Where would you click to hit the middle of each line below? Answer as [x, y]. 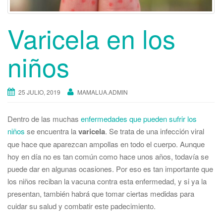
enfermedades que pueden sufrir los [139, 118]
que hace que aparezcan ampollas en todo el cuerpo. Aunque [106, 144]
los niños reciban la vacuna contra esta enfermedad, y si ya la [107, 181]
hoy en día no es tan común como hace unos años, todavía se [108, 156]
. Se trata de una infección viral [155, 131]
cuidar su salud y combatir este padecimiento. [82, 206]
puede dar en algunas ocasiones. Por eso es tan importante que [110, 168]
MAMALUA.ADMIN [103, 92]
